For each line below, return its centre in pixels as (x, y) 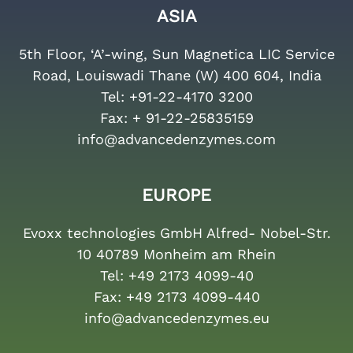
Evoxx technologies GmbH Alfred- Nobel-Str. (176, 233)
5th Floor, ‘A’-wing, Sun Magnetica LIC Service (176, 54)
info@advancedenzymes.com (176, 139)
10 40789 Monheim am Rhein (176, 255)
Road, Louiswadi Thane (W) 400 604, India (176, 76)
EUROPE (176, 195)
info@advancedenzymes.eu (176, 318)
